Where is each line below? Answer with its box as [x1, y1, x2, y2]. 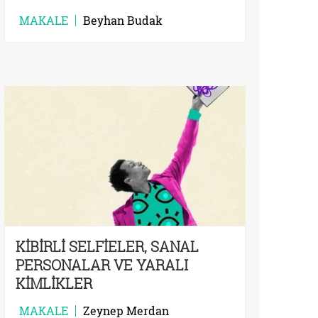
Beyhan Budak [83, 12, 163, 28]
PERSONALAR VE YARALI [16, 255, 188, 274]
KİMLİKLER [16, 273, 92, 292]
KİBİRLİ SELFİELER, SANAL [16, 236, 199, 256]
